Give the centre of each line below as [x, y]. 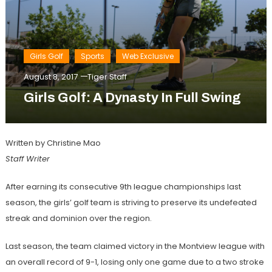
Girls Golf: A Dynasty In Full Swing [132, 98]
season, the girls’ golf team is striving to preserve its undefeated [131, 203]
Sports [92, 56]
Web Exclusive [148, 56]
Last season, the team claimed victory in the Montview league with [135, 246]
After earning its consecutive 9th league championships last [123, 187]
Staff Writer [29, 159]
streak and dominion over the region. [78, 219]
